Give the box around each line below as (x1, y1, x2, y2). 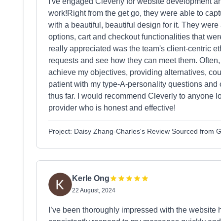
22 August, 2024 (72, 187, 115, 194)
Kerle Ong (72, 174, 110, 183)
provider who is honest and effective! (48, 104, 176, 112)
